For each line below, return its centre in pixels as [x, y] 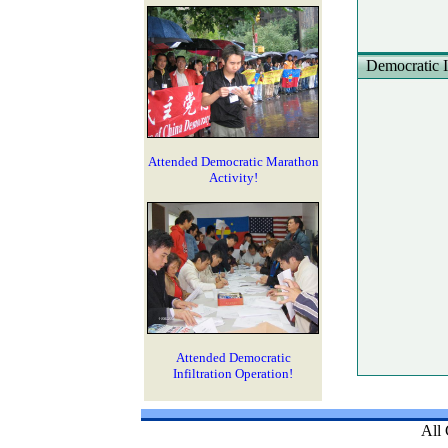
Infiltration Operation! [233, 373]
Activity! [233, 177]
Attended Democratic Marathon [233, 161]
